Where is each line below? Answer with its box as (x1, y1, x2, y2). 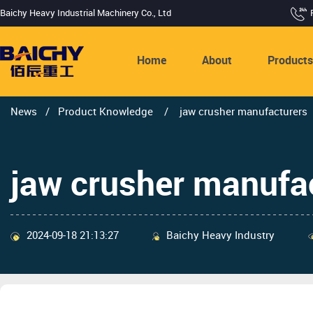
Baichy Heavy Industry (166, 230, 275, 242)
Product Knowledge (58, 107, 156, 119)
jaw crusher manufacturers (177, 107, 307, 119)
